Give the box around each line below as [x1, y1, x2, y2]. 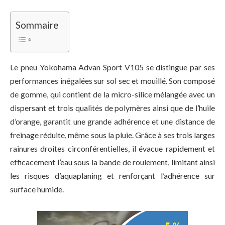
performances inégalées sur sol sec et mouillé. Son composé [10, 76, 215, 86]
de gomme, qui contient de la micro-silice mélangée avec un [10, 89, 215, 99]
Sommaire [16, 19, 59, 31]
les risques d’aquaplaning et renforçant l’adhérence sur [10, 171, 215, 181]
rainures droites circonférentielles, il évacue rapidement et [10, 144, 215, 154]
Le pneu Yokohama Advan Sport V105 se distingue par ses [10, 62, 215, 72]
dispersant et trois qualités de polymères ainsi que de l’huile [10, 103, 215, 113]
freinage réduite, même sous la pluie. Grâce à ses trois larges [10, 130, 215, 140]
